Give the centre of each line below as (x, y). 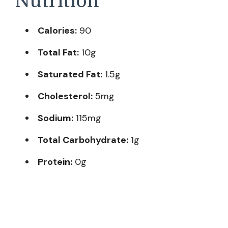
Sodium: (55, 118)
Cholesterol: (65, 96)
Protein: (55, 162)
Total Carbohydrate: (83, 140)
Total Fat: (58, 52)
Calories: (57, 30)
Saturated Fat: (70, 74)
